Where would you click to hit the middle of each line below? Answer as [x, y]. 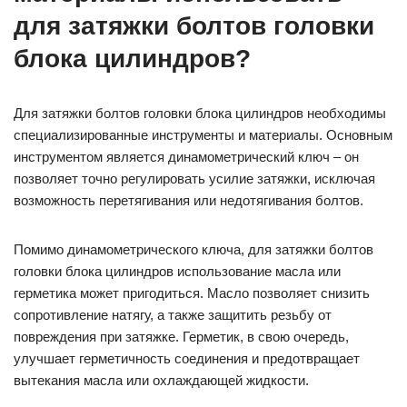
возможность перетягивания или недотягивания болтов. [189, 201]
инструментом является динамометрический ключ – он [186, 157]
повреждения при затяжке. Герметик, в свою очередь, [181, 337]
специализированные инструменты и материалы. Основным [203, 135]
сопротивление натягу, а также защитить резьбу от [173, 315]
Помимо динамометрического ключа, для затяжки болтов [194, 250]
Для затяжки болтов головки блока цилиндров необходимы [200, 114]
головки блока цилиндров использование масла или [177, 272]
